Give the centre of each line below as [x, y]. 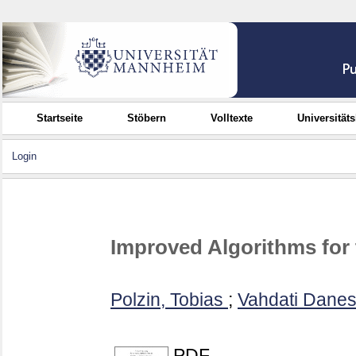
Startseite [60, 118]
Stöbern [147, 118]
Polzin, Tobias [167, 300]
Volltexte [232, 118]
